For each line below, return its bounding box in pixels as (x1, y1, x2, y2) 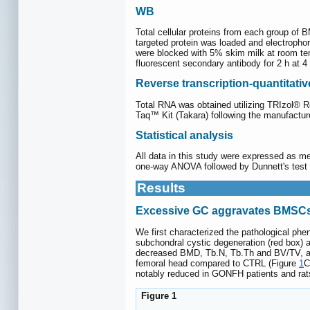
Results (137, 181, 185, 196)
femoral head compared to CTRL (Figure (136, 257, 299, 268)
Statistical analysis (136, 129, 233, 141)
